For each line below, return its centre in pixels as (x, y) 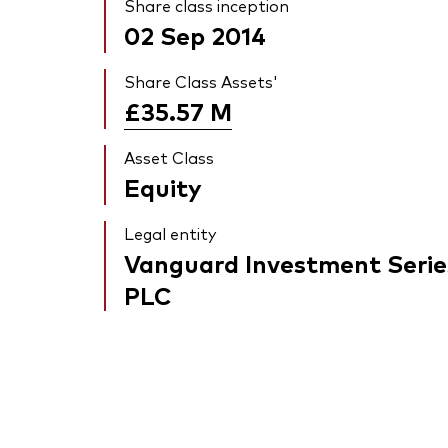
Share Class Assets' (201, 81)
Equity (163, 187)
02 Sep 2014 (195, 35)
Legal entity (170, 233)
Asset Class (169, 157)
